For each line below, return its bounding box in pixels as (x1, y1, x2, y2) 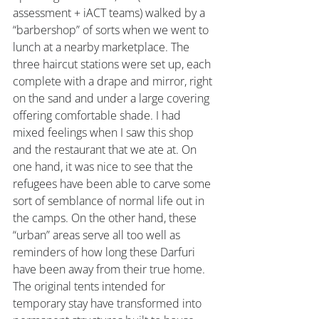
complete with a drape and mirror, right (13, 73, 215, 89)
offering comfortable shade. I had (13, 108, 184, 123)
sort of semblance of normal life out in (13, 193, 207, 209)
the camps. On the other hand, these (13, 210, 199, 226)
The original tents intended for (13, 278, 168, 294)
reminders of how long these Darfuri (13, 244, 198, 260)
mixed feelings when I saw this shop (13, 125, 197, 140)
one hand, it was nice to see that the (13, 159, 196, 174)
